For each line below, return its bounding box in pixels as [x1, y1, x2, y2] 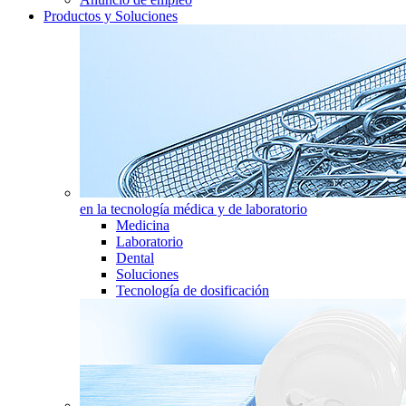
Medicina [116, 217, 169, 233]
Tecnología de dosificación [116, 283, 269, 298]
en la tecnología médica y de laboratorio [80, 201, 307, 217]
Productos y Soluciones [43, 8, 178, 24]
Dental [116, 250, 154, 266]
